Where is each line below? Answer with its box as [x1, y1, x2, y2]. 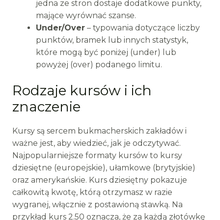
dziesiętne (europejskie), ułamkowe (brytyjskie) [12, 163, 195, 172]
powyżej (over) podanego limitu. [35, 60, 162, 69]
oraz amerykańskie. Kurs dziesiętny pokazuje [12, 175, 187, 185]
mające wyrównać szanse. [35, 11, 136, 20]
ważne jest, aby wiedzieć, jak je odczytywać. [12, 138, 181, 148]
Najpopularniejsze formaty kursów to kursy [12, 151, 182, 160]
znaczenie [12, 98, 81, 115]
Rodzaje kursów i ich [12, 82, 152, 99]
